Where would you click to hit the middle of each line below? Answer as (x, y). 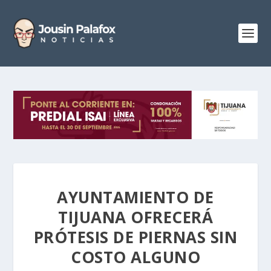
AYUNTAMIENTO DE (135, 197)
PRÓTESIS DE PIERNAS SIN (135, 237)
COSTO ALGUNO (135, 257)
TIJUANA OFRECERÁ (135, 217)
